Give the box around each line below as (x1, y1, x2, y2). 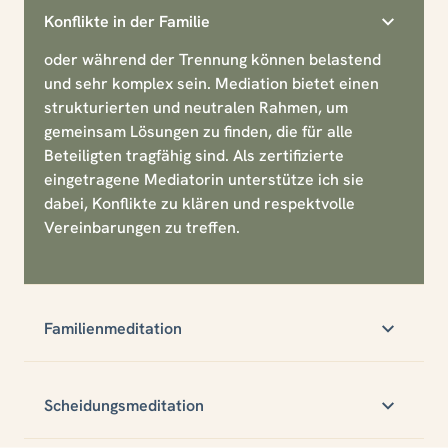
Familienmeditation (44, 317, 182, 339)
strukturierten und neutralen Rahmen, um (44, 96, 348, 118)
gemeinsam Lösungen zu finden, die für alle (44, 120, 353, 142)
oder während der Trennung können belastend (44, 48, 381, 70)
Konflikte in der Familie (44, 10, 210, 32)
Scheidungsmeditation (44, 394, 204, 416)
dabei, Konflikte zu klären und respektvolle (44, 192, 355, 214)
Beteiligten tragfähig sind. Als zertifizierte (44, 144, 344, 166)
